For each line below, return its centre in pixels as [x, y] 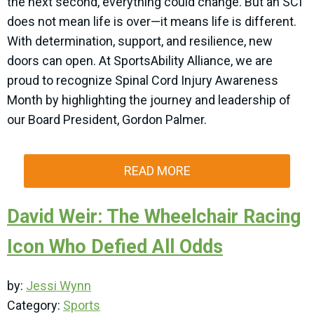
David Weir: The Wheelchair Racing [154, 217]
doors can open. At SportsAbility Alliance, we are [140, 61]
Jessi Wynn [59, 286]
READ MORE [157, 171]
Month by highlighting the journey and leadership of [149, 100]
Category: [35, 305]
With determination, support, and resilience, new [140, 41]
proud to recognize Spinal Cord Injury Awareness [143, 80]
